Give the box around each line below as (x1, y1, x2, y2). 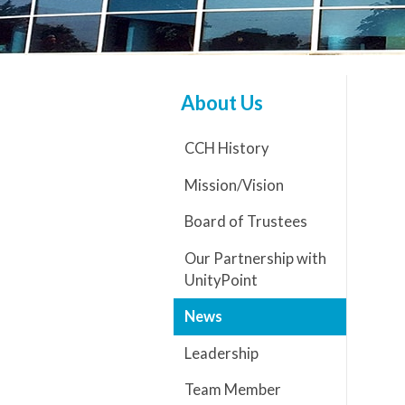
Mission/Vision (184, 175, 284, 194)
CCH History (184, 139, 268, 158)
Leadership (184, 344, 259, 363)
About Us (181, 90, 264, 116)
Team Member (184, 381, 281, 400)
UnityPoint (184, 270, 258, 289)
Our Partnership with (184, 249, 326, 268)
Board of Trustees (184, 212, 307, 231)
